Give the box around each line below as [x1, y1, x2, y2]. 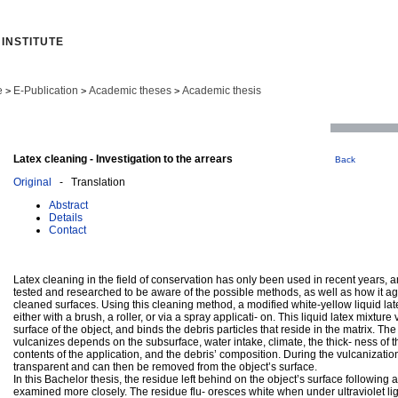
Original [13, 175, 52, 188]
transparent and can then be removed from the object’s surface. [13, 360, 317, 373]
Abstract [49, 198, 88, 211]
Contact [49, 223, 86, 236]
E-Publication [13, 84, 78, 97]
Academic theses [89, 84, 171, 97]
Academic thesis [182, 84, 261, 97]
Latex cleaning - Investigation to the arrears [13, 152, 233, 165]
